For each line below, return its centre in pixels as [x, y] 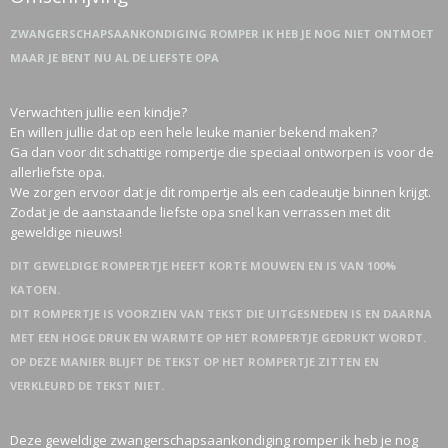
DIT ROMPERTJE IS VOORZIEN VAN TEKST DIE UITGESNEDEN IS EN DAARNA [221, 313]
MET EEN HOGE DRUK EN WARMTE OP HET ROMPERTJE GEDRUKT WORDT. [218, 337]
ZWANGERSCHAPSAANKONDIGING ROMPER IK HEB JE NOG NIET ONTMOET [222, 33]
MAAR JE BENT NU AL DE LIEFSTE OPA [114, 57]
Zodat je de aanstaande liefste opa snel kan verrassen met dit [200, 212]
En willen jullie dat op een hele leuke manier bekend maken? [193, 132]
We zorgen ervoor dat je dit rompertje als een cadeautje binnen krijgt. [220, 192]
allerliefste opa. [57, 172]
